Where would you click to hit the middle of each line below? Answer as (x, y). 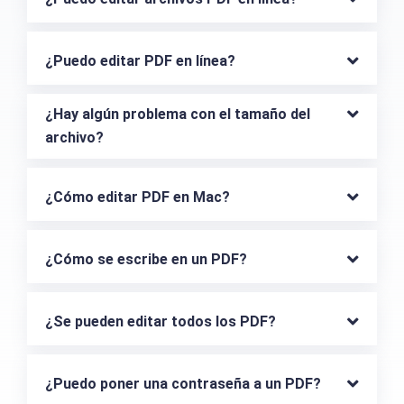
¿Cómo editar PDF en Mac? (138, 197)
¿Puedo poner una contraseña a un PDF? (183, 384)
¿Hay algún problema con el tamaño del (178, 115)
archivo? (74, 138)
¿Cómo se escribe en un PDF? (146, 260)
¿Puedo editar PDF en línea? (140, 61)
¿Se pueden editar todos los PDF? (161, 322)
